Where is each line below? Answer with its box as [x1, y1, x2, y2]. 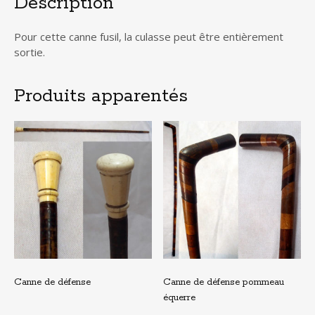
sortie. [14, 44, 45, 59]
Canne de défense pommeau [163, 276, 285, 288]
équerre [163, 291, 196, 304]
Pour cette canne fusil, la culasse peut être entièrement [14, 29, 283, 44]
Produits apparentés [14, 84, 188, 108]
